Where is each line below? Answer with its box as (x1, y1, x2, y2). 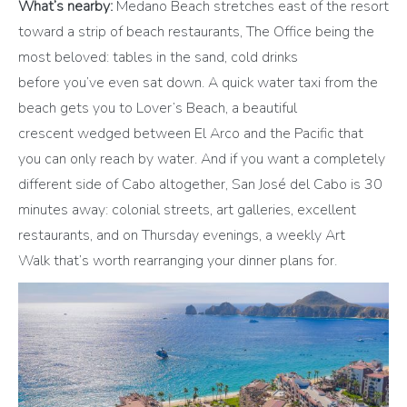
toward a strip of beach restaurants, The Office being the (18, 21, 374, 42)
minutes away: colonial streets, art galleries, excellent (18, 199, 356, 220)
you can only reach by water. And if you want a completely (18, 148, 385, 169)
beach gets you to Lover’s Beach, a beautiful (18, 97, 297, 118)
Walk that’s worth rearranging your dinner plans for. (18, 250, 341, 271)
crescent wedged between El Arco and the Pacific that (18, 123, 363, 144)
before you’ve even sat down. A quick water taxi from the (18, 72, 378, 93)
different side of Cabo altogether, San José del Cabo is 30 (18, 174, 382, 194)
